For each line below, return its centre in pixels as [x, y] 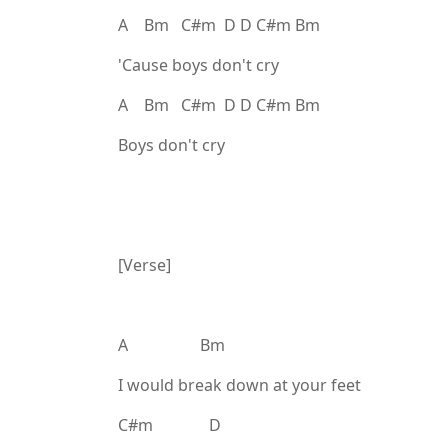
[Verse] [144, 265]
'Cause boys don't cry [198, 65]
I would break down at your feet [239, 385]
